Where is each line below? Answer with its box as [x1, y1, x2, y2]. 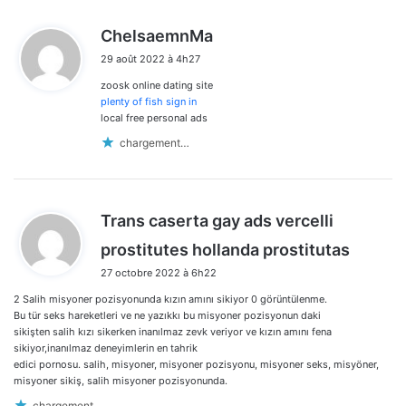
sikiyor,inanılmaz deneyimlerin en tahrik [14, 342, 198, 355]
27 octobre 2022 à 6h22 [101, 266, 217, 280]
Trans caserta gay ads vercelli [101, 211, 333, 231]
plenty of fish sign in [101, 95, 197, 109]
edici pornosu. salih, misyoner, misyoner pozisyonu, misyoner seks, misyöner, [14, 358, 379, 372]
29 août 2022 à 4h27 [101, 53, 200, 66]
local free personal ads [101, 111, 208, 125]
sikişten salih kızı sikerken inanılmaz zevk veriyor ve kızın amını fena [14, 325, 332, 339]
